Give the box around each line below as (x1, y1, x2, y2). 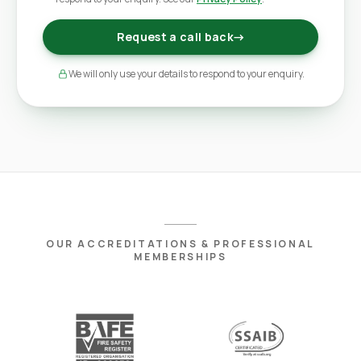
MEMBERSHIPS (134, 250, 227, 263)
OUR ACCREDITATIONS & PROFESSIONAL (45, 237, 316, 251)
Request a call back (116, 29, 234, 44)
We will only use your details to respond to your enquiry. (68, 67, 305, 81)
